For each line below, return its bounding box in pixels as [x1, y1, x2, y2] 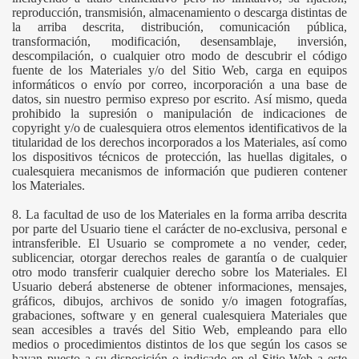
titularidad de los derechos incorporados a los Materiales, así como [12, 135, 347, 149]
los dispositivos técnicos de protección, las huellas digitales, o [12, 150, 347, 163]
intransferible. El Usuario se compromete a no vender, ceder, [12, 236, 347, 250]
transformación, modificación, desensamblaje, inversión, [12, 34, 347, 48]
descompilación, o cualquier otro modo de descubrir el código [12, 49, 347, 63]
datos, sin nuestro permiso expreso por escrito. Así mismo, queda [12, 92, 347, 106]
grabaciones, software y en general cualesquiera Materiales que [12, 309, 347, 322]
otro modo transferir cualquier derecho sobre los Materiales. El [12, 265, 347, 279]
